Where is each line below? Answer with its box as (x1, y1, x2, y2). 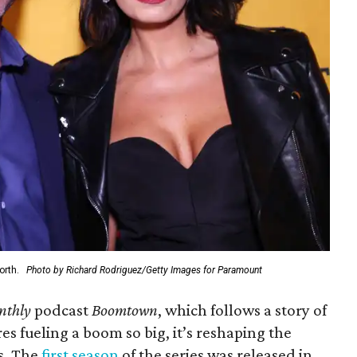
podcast (31, 300, 92, 320)
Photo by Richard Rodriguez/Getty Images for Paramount (26, 265, 263, 276)
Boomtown (92, 300, 159, 320)
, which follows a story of (158, 300, 328, 320)
